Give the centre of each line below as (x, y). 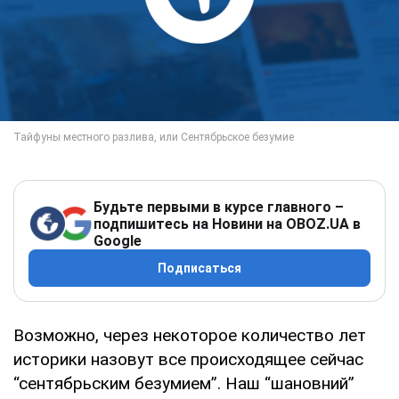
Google (118, 240)
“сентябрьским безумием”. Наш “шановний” (184, 383)
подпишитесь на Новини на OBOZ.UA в (227, 224)
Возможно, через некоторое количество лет (190, 335)
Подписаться (199, 268)
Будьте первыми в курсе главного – (219, 207)
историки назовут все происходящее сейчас (188, 359)
